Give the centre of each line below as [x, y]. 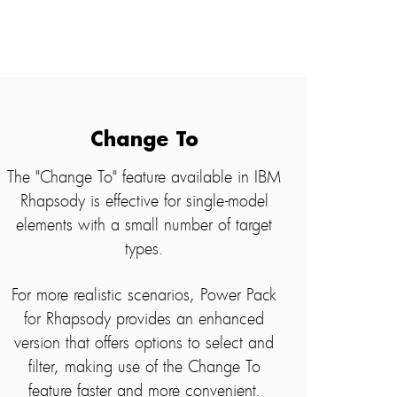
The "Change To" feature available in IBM [144, 176]
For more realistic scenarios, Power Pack [144, 294]
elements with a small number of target [144, 224]
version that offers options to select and [144, 342]
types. [144, 248]
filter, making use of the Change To [144, 366]
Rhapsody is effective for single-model [144, 200]
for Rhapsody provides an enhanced [144, 318]
